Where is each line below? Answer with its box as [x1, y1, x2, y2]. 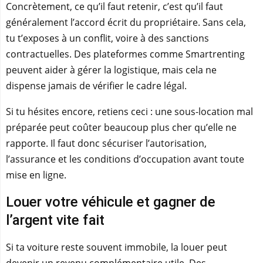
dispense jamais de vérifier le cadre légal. [6, 79, 187, 92]
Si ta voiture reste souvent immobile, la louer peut [6, 241, 227, 254]
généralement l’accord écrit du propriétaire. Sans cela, [6, 16, 246, 29]
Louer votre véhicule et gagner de [6, 194, 215, 210]
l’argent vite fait [6, 212, 104, 228]
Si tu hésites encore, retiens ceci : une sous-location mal [6, 105, 253, 118]
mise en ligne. [6, 168, 66, 181]
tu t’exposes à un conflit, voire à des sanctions [6, 32, 209, 45]
